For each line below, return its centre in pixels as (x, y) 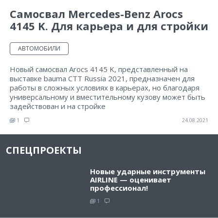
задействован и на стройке (58, 106)
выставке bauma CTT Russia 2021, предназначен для (102, 79)
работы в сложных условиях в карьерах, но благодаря (105, 88)
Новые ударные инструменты (148, 172)
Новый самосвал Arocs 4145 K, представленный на (99, 69)
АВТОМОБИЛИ (39, 49)
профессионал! (119, 188)
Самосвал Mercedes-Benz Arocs (96, 14)
